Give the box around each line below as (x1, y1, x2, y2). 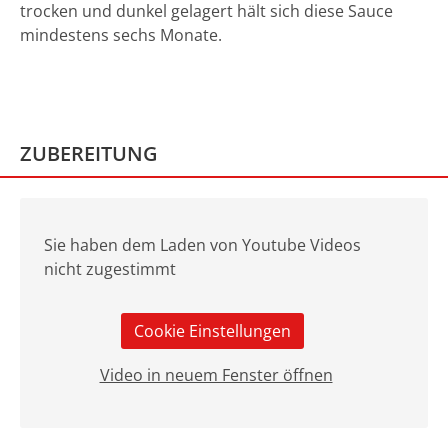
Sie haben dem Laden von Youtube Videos (44, 233, 361, 256)
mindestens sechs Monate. (20, 24, 222, 46)
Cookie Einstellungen (133, 319, 291, 342)
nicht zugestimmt (44, 257, 176, 280)
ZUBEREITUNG (20, 140, 158, 167)
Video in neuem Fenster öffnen (99, 363, 333, 386)
